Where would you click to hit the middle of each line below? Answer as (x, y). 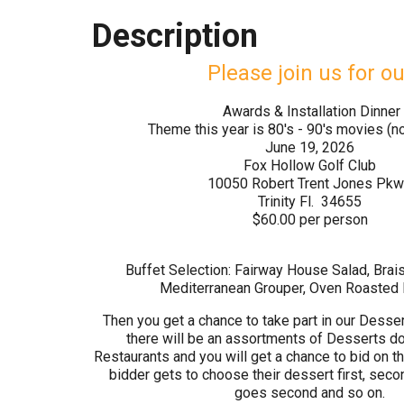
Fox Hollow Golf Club (310, 165)
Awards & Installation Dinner (310, 111)
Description (175, 36)
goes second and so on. (310, 393)
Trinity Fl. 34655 (310, 202)
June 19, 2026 (310, 147)
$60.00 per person (310, 220)
